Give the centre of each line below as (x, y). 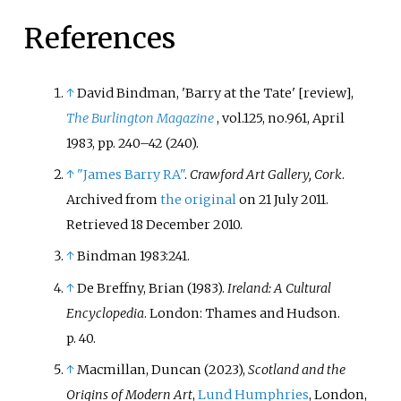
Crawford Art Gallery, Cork (266, 175)
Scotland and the (297, 369)
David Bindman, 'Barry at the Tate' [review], (216, 94)
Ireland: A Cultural (280, 288)
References (99, 39)
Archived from (114, 200)
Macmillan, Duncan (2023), (163, 369)
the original (199, 200)
